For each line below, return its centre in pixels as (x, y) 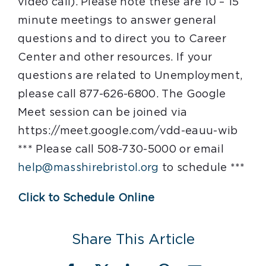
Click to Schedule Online (86, 198)
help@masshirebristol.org (88, 168)
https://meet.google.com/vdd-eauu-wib (128, 131)
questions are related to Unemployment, (130, 76)
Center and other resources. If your (115, 58)
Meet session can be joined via (103, 113)
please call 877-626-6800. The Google (122, 94)
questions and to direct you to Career (122, 39)
